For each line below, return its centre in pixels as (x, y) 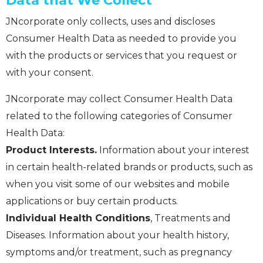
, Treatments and (190, 218)
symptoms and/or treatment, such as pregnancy (119, 252)
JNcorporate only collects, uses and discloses (110, 22)
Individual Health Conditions (78, 218)
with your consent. (50, 73)
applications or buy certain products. (92, 201)
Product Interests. (51, 150)
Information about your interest (173, 150)
